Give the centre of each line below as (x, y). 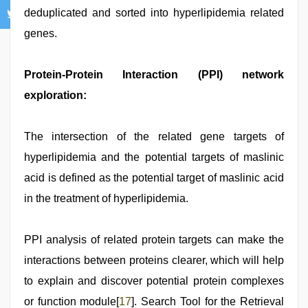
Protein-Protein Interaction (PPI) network (154, 74)
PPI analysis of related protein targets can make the (154, 239)
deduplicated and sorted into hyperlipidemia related (154, 12)
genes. (41, 33)
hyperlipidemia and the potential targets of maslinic (154, 157)
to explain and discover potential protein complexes (154, 280)
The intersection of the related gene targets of (154, 136)
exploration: (55, 95)
